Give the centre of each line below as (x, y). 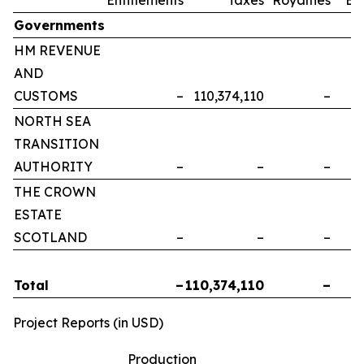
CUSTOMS (46, 95)
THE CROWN (55, 191)
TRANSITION (56, 143)
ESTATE (38, 214)
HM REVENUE (57, 50)
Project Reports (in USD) (88, 322)
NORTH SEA (52, 121)
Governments (59, 25)
